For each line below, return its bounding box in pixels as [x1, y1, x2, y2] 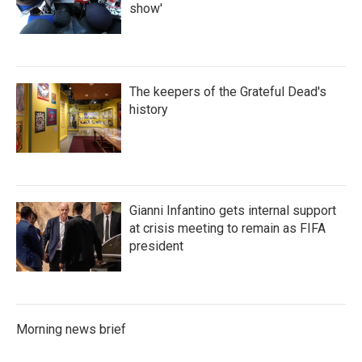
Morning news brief [16, 321, 126, 337]
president [129, 238, 183, 254]
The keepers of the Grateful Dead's [129, 83, 326, 99]
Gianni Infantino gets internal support [129, 202, 336, 218]
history [129, 101, 168, 117]
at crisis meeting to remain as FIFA [129, 220, 326, 236]
